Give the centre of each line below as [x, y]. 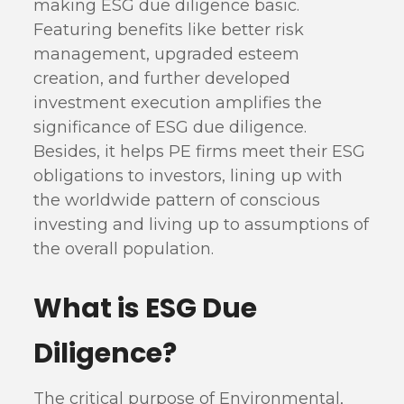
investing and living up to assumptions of [202, 225]
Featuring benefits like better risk [169, 30]
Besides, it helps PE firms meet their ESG [200, 151]
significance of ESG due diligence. [170, 127]
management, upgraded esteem [167, 54]
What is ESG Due [146, 308]
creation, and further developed [162, 78]
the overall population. [124, 249]
